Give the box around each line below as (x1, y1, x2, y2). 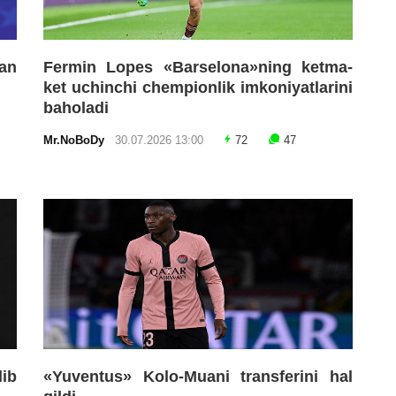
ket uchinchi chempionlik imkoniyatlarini (43, 78, 353, 96)
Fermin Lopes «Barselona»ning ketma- (43, 57, 353, 76)
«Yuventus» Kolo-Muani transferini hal (43, 368, 353, 386)
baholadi (43, 98, 109, 117)
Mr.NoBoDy (43, 133, 111, 147)
